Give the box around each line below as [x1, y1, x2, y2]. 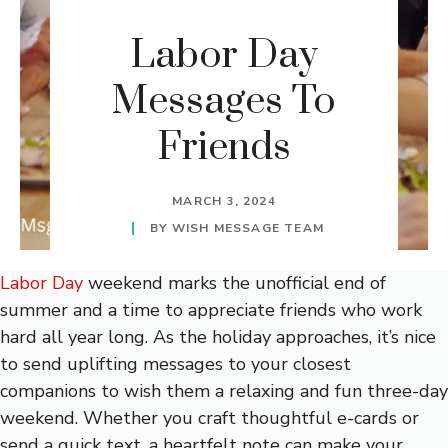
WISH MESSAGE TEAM [171, 220, 324, 237]
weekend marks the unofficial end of [88, 271, 386, 296]
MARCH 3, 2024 [172, 193, 276, 210]
